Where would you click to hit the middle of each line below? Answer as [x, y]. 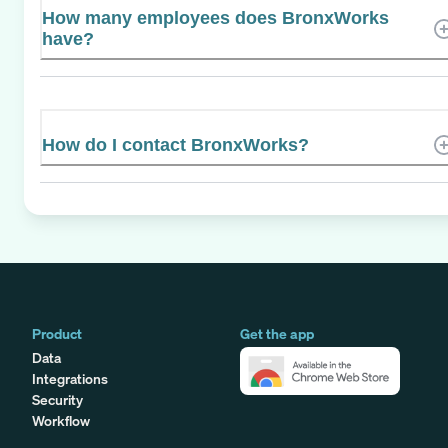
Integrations [70, 378]
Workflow [61, 420]
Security [57, 399]
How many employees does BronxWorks [215, 17]
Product [57, 333]
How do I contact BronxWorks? [175, 144]
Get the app [277, 333]
